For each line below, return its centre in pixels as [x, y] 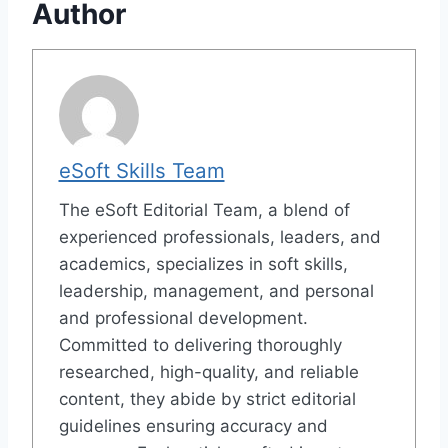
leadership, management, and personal [216, 291]
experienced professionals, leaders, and [219, 237]
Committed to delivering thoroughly [200, 345]
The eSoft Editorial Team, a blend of [204, 210]
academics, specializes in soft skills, [203, 264]
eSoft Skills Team [141, 171]
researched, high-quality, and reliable [208, 372]
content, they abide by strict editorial [207, 399]
